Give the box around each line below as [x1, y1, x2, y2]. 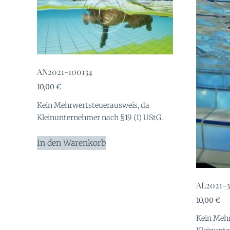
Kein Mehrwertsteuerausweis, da [37, 100, 149, 110]
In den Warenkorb [37, 137, 106, 148]
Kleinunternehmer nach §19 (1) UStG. [37, 112, 163, 122]
